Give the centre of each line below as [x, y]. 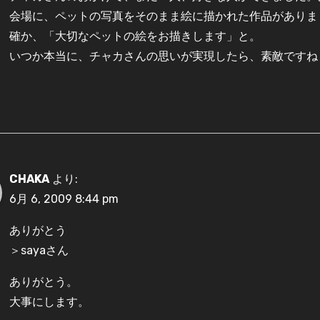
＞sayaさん [39, 250]
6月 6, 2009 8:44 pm [64, 199]
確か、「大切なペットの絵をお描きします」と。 [135, 36]
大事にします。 [49, 302]
